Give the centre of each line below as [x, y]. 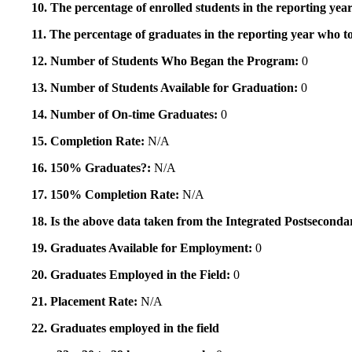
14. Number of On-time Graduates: [126, 115]
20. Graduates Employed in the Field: [132, 275]
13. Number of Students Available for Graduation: [166, 88]
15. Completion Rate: [90, 141]
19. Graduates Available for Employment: [143, 248]
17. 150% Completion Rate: [107, 195]
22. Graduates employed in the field [125, 328]
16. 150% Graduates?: [93, 168]
